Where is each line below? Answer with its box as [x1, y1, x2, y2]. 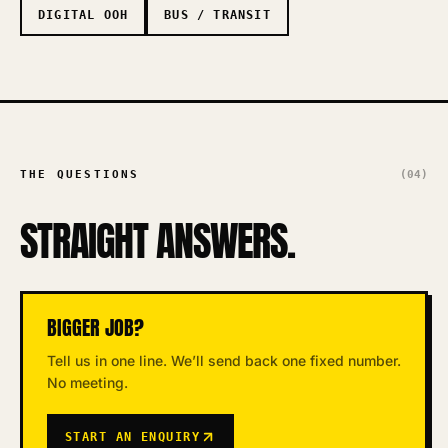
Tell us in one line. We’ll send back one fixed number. [47, 352, 401, 369]
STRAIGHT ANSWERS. [20, 211, 295, 271]
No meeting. [47, 374, 128, 391]
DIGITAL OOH [38, 8, 129, 22]
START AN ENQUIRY [65, 430, 201, 444]
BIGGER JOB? [47, 312, 144, 343]
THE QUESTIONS [20, 168, 140, 181]
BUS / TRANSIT [164, 8, 271, 22]
